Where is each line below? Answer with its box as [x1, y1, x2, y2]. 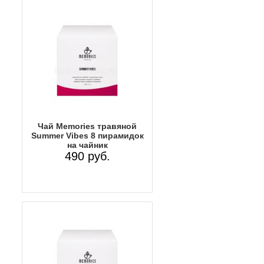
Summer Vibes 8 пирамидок [31, 130, 144, 140]
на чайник [67, 140, 108, 150]
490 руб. [64, 149, 110, 163]
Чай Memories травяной [38, 121, 137, 131]
